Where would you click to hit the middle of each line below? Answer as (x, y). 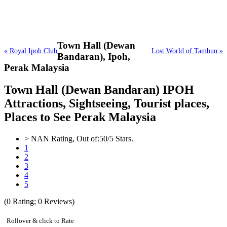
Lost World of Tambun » (187, 51)
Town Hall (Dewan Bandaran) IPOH (99, 90)
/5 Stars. (120, 139)
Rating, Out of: (74, 139)
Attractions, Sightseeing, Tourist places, (107, 104)
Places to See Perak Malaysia (80, 117)
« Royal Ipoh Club (31, 51)
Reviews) (58, 202)
